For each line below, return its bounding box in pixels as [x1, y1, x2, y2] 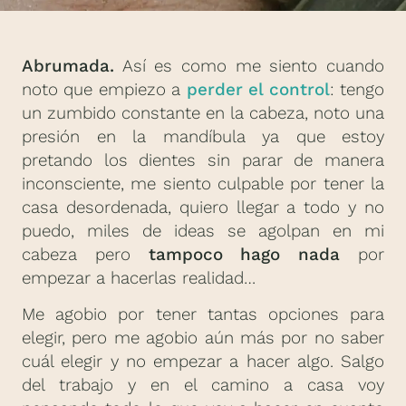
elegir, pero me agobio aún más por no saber [22, 328, 384, 349]
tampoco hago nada [130, 245, 341, 266]
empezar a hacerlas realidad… [22, 268, 256, 289]
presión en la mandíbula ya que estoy [22, 127, 384, 148]
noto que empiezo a [22, 80, 187, 101]
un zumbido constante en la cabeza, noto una [22, 103, 384, 124]
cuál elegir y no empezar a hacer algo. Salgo [22, 352, 384, 372]
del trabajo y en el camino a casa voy [22, 375, 384, 396]
